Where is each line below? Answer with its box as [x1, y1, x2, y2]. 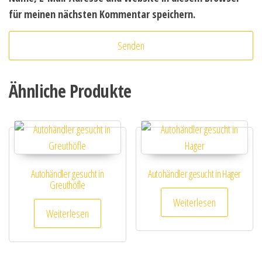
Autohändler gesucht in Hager [148, 167, 242, 181]
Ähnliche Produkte [9, 79, 132, 104]
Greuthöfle [50, 178, 85, 192]
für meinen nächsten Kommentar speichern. [9, 7, 195, 22]
